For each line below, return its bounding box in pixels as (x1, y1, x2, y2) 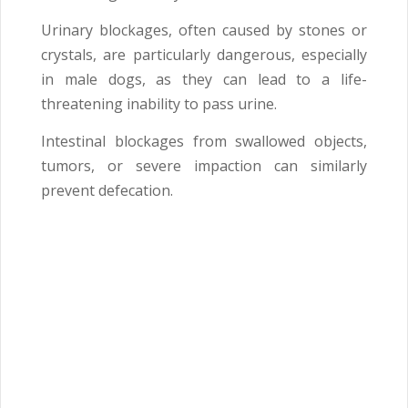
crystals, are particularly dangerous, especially (41, 44, 367, 65)
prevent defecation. (41, 179, 173, 200)
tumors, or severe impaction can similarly (41, 155, 367, 176)
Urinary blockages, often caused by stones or (41, 19, 367, 40)
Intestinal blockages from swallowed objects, (41, 130, 367, 151)
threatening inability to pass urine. (41, 93, 277, 114)
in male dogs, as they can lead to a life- (41, 68, 367, 89)
